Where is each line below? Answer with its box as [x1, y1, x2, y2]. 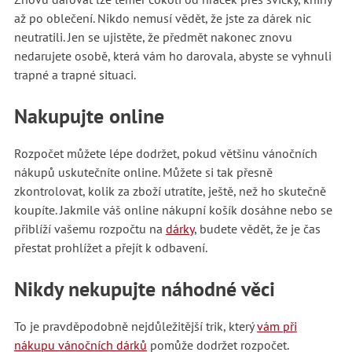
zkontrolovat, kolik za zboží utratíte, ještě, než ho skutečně [13, 182, 326, 199]
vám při [256, 317, 297, 334]
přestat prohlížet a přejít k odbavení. [13, 239, 210, 255]
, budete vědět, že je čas [193, 220, 321, 236]
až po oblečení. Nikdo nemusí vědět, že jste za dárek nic [13, 9, 311, 26]
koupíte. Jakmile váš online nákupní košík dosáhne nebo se [13, 201, 332, 218]
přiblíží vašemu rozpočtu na [13, 220, 166, 236]
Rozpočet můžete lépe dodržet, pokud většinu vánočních [13, 145, 317, 161]
